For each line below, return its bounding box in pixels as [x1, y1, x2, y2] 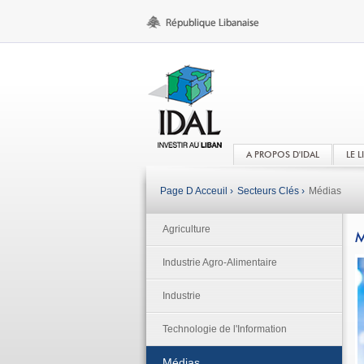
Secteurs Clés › [236, 185, 305, 197]
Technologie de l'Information [162, 323, 287, 335]
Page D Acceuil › [159, 185, 233, 197]
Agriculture [162, 223, 210, 235]
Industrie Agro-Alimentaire [162, 257, 277, 268]
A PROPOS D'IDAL [245, 150, 319, 159]
